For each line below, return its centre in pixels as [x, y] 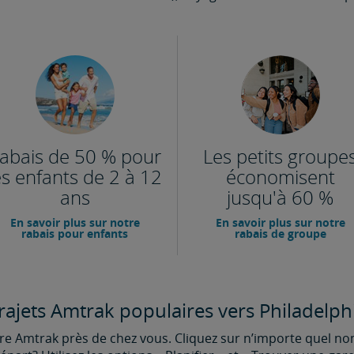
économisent [280, 177]
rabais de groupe [280, 233]
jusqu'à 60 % [280, 197]
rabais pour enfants [75, 233]
